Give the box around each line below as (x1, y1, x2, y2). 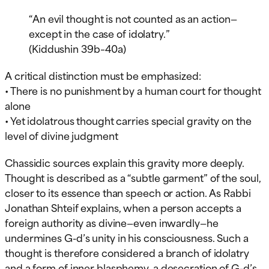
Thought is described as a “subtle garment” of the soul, (5, 169, 261, 185)
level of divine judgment (5, 127, 118, 143)
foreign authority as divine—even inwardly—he (5, 214, 219, 230)
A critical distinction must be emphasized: (5, 67, 201, 83)
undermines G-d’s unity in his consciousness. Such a (5, 229, 249, 245)
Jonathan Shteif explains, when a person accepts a (5, 199, 242, 215)
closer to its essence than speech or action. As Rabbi (5, 184, 251, 200)
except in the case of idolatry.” (29, 25, 170, 41)
